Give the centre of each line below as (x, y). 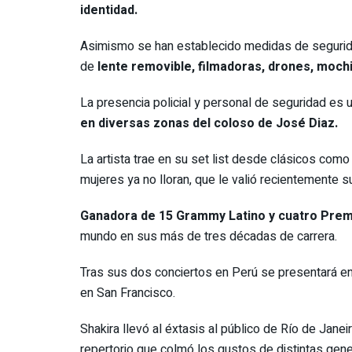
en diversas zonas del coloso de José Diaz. (209, 123)
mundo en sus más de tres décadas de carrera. (209, 236)
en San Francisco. (128, 293)
